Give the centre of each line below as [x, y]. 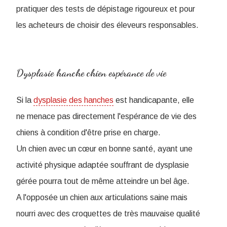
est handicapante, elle [154, 100]
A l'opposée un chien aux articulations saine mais [102, 198]
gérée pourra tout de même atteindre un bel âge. [103, 181]
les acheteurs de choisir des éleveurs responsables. [107, 25]
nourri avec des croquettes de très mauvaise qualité [108, 214]
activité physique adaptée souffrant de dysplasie [103, 165]
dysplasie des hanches [73, 100]
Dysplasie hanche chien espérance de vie [91, 73]
